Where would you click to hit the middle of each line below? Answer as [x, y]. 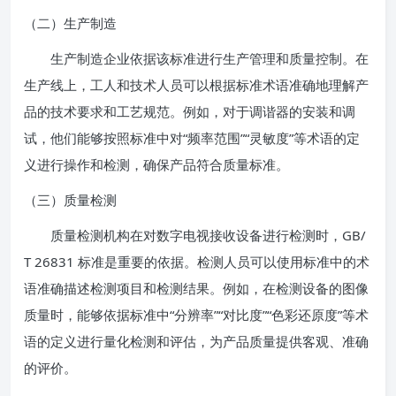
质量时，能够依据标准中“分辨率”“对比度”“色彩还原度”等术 [196, 315]
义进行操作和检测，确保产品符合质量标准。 [156, 164]
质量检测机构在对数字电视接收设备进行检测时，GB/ [195, 235]
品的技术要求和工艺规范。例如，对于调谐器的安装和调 [190, 111]
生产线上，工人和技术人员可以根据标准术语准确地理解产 [196, 85]
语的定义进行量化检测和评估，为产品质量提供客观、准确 [196, 341]
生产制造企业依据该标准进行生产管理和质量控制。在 [196, 58]
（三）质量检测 [70, 200]
